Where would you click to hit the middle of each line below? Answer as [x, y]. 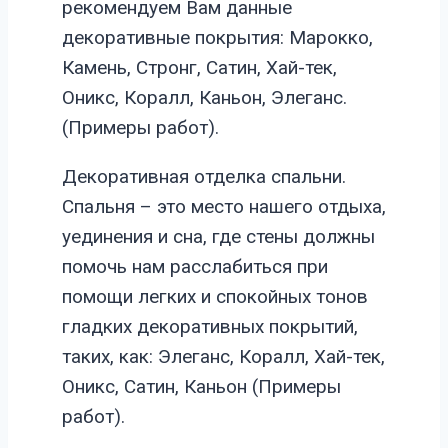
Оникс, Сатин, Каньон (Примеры [201, 387]
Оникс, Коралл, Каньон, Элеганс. [204, 98]
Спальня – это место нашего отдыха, [224, 207]
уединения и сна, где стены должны [218, 237]
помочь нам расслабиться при [195, 267]
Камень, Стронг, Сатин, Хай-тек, [199, 68]
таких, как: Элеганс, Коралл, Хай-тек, [223, 357]
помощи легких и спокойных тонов [215, 297]
